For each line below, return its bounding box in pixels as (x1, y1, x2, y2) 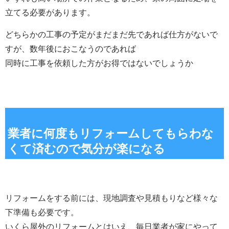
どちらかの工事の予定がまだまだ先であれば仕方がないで (5, 30, 218, 39)
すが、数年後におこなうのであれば (5, 44, 136, 54)
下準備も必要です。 (5, 207, 79, 218)
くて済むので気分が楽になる (8, 142, 165, 156)
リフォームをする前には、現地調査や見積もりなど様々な (5, 192, 218, 203)
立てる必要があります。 (5, 8, 95, 17)
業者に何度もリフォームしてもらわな (8, 127, 214, 141)
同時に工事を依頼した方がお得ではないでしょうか (5, 59, 193, 68)
